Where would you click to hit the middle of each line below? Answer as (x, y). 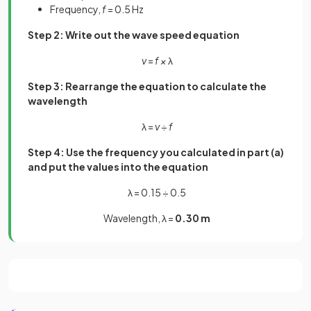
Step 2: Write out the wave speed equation (134, 35)
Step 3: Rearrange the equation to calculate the (147, 86)
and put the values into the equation (118, 167)
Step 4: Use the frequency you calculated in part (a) (156, 152)
